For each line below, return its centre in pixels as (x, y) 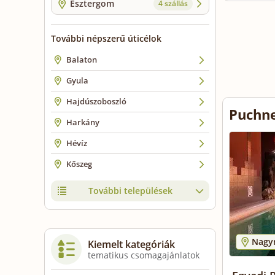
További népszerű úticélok (106, 39)
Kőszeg (79, 164)
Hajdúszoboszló (96, 102)
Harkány (83, 122)
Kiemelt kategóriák (131, 245)
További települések (130, 191)
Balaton (82, 60)
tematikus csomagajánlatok (144, 255)
